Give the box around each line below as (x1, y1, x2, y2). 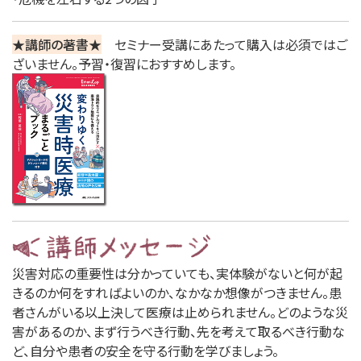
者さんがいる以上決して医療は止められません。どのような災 (12, 301, 348, 322)
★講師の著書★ (12, 35, 102, 54)
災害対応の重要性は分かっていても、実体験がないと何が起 (12, 263, 342, 283)
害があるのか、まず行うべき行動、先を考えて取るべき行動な (12, 321, 345, 341)
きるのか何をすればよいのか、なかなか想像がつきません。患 (12, 282, 342, 302)
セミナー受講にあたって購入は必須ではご (102, 35, 347, 54)
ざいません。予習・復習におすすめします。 (12, 54, 236, 73)
